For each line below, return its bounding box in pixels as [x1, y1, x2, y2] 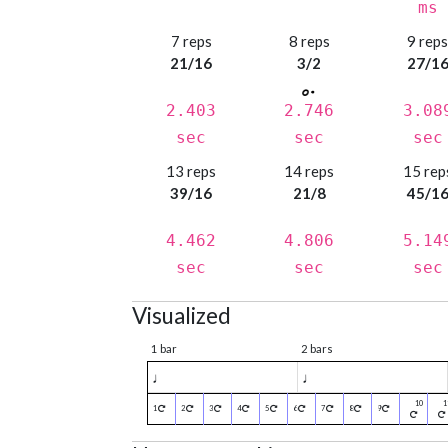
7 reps [170, 32, 212, 51]
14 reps [284, 162, 335, 181]
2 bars [301, 342, 333, 356]
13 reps [166, 162, 217, 181]
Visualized [132, 302, 231, 330]
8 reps [288, 32, 330, 51]
